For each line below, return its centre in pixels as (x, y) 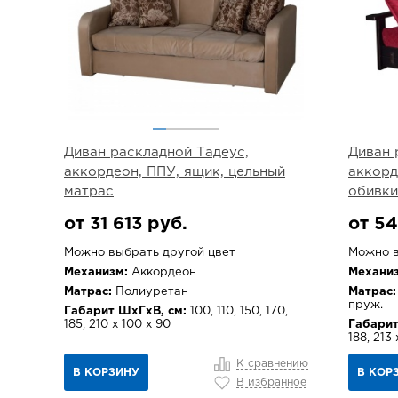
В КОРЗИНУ (106, 373)
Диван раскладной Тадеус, (156, 152)
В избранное (271, 383)
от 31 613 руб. (126, 224)
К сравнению (272, 364)
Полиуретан (150, 292)
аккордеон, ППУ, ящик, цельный (175, 172)
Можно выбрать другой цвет (150, 253)
